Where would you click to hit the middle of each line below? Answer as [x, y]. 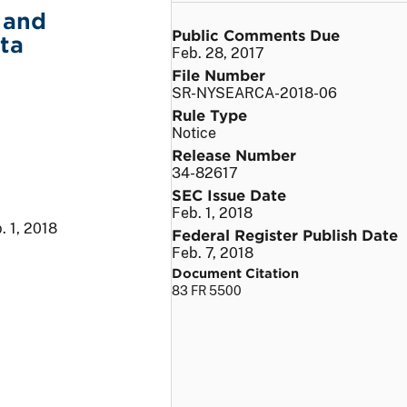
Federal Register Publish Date [285, 234]
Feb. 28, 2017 [218, 53]
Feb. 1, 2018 [212, 213]
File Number [218, 74]
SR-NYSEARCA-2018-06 [254, 93]
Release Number [234, 154]
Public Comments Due [256, 34]
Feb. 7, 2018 [213, 253]
